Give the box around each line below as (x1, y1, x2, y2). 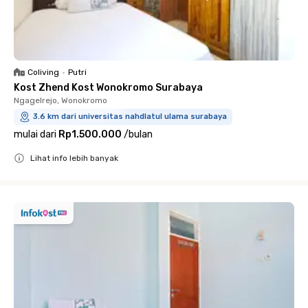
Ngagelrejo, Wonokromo (14, 95, 107, 105)
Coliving (27, 67, 59, 77)
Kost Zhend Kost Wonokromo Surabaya (14, 81, 203, 93)
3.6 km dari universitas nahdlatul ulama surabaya (33, 111, 227, 121)
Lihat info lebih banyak (30, 153, 118, 163)
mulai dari (14, 128, 56, 140)
